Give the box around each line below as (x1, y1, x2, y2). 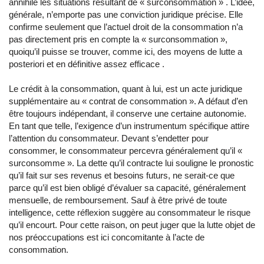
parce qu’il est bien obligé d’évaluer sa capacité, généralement (9, 183, 246, 193)
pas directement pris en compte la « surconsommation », (9, 34, 227, 44)
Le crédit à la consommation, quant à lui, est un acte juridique (9, 84, 242, 94)
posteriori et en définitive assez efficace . (9, 59, 164, 69)
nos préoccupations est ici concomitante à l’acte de (9, 232, 204, 242)
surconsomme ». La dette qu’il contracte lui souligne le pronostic (9, 158, 254, 168)
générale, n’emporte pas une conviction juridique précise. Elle (9, 9, 243, 19)
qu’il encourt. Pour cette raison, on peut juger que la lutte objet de (9, 220, 255, 230)
